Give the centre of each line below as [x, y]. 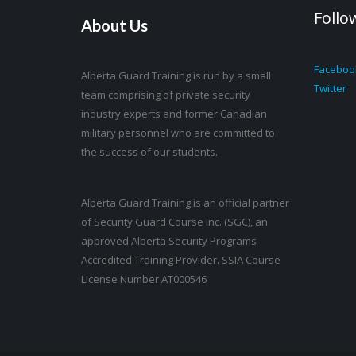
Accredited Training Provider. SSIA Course [181, 260]
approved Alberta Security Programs [169, 241]
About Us [114, 25]
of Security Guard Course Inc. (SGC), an [174, 222]
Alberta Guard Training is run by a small [176, 75]
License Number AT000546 [144, 279]
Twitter [330, 88]
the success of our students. [149, 152]
